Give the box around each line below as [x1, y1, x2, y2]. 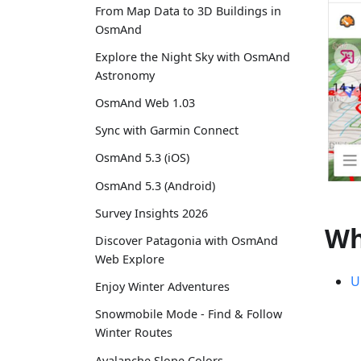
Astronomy [95, 67, 155, 83]
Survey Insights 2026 [95, 205, 208, 221]
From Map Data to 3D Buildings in [95, 2, 281, 19]
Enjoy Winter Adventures [95, 279, 230, 295]
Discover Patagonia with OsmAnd [95, 233, 278, 249]
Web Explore [95, 251, 164, 268]
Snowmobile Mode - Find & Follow [95, 306, 282, 322]
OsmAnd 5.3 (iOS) [95, 150, 189, 166]
